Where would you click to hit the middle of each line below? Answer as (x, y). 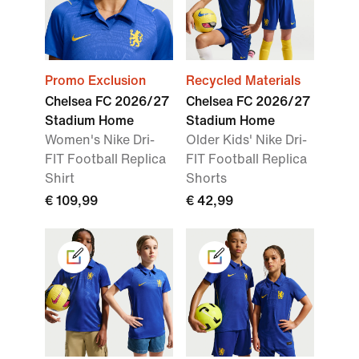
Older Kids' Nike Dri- (246, 140)
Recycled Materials (243, 81)
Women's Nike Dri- (100, 140)
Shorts (206, 179)
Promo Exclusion (95, 81)
